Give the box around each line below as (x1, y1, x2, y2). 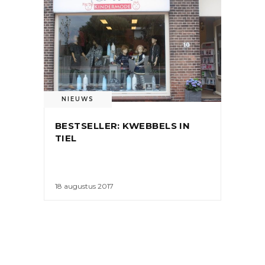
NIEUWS (62, 95, 94, 104)
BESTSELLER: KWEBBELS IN (55, 120, 190, 132)
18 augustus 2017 (55, 181, 114, 190)
